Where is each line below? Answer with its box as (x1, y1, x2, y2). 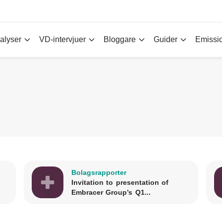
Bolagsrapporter (71, 168, 126, 176)
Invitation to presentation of (71, 178, 169, 186)
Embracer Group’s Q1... (71, 188, 151, 196)
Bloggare (103, 35, 136, 44)
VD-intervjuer (39, 35, 86, 44)
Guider (153, 35, 177, 44)
